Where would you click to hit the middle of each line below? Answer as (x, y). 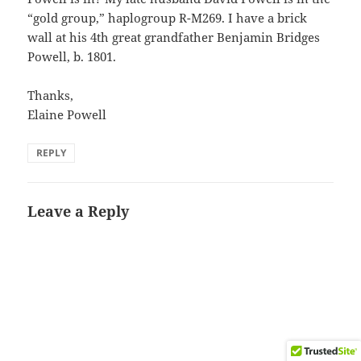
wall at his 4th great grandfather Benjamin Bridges (174, 37)
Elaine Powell (67, 115)
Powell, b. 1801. (72, 57)
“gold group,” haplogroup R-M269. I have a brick (168, 18)
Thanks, (51, 95)
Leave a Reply (79, 212)
